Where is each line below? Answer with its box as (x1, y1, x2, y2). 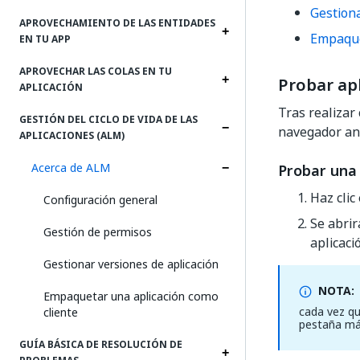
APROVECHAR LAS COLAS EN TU (19, 64, 172, 79)
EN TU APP (19, 32, 71, 47)
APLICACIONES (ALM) (19, 129, 125, 143)
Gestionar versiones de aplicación (43, 256, 219, 272)
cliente (43, 304, 78, 321)
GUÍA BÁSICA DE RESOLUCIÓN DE (19, 337, 182, 352)
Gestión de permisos (43, 223, 152, 240)
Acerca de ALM (31, 159, 110, 176)
